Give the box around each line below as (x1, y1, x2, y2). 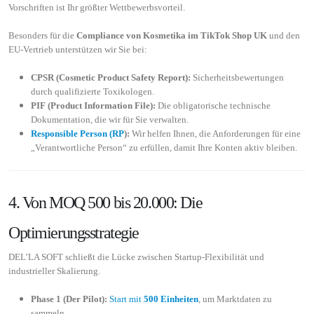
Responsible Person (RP (31, 128, 124, 139)
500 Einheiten (144, 293, 198, 304)
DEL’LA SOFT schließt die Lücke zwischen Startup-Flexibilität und (8, 251, 264, 262)
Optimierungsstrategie (8, 223, 139, 242)
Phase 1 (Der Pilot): (31, 293, 107, 304)
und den (267, 29, 300, 41)
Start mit (109, 293, 144, 304)
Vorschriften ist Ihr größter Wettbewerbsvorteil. (8, 1, 185, 13)
